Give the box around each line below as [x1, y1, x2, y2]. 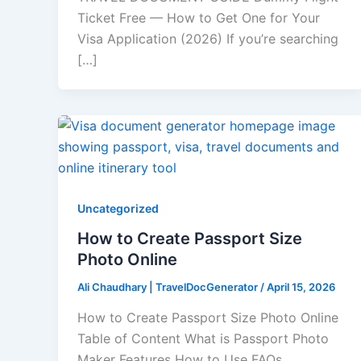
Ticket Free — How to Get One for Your [77, 9, 320, 26]
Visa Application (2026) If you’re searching [77, 30, 338, 47]
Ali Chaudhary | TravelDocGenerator [77, 280, 260, 294]
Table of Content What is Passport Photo [77, 330, 329, 347]
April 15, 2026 [267, 280, 335, 294]
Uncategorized [77, 201, 159, 215]
